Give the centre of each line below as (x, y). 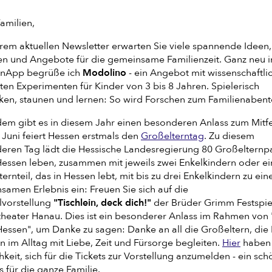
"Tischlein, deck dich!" (102, 203)
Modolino (104, 73)
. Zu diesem (229, 136)
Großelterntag (172, 136)
